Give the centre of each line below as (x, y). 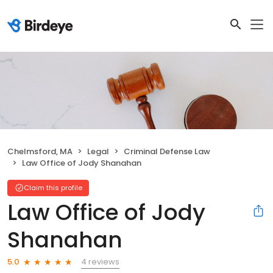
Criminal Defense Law (167, 151)
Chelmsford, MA (40, 151)
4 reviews (100, 261)
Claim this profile (53, 187)
